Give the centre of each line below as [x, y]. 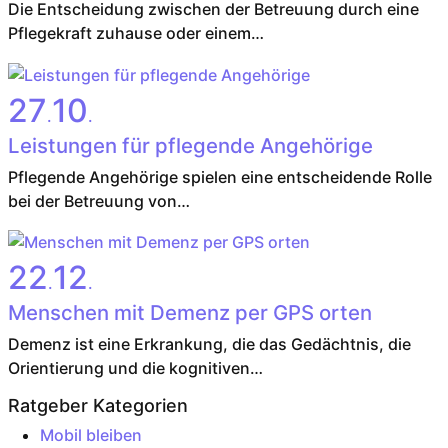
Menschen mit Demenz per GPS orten [189, 313]
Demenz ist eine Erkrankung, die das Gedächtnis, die [209, 344]
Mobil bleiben [90, 435]
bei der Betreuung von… [98, 200]
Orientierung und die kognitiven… [135, 368]
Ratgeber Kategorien [97, 406]
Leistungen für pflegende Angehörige [190, 145]
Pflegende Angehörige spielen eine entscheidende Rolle [219, 176]
